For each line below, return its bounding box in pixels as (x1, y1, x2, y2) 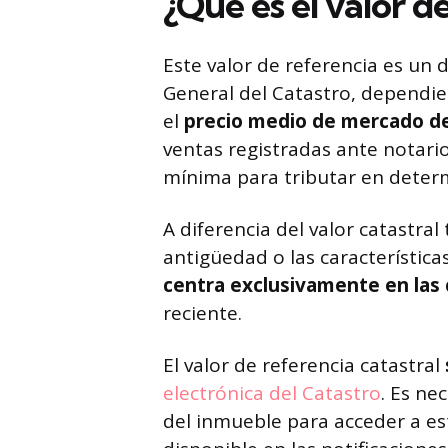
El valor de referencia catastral (163, 352, 445, 378)
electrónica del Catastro (163, 380, 381, 406)
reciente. (163, 300, 242, 326)
